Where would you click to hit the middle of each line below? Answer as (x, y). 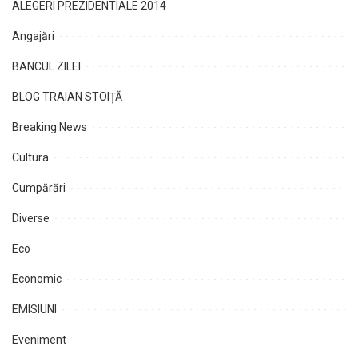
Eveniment (39, 339)
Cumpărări (39, 187)
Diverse (31, 218)
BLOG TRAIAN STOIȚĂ (67, 96)
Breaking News (50, 127)
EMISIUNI (34, 309)
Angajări (33, 36)
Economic (37, 278)
